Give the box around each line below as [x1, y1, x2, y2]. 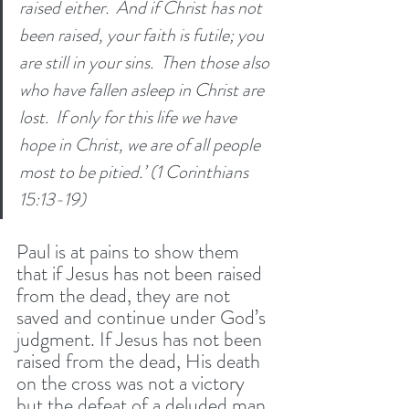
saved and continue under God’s [16, 302, 270, 331]
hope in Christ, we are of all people [19, 131, 264, 158]
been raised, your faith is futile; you [19, 21, 267, 48]
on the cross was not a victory [16, 368, 249, 397]
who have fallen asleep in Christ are [19, 76, 267, 103]
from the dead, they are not [16, 280, 235, 309]
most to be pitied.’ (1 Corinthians [19, 158, 252, 185]
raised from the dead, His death [16, 346, 265, 375]
